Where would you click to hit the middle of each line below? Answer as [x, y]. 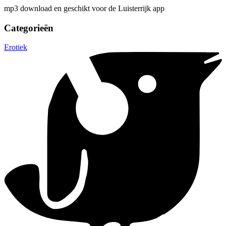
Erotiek [16, 47]
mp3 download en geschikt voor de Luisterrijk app [84, 8]
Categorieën [29, 28]
